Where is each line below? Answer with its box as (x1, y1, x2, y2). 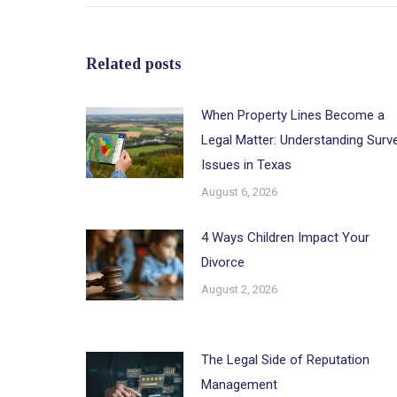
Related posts (86, 54, 182, 73)
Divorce (201, 253, 245, 270)
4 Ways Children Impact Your (201, 229, 370, 245)
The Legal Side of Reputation (201, 351, 370, 368)
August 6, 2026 (201, 184, 277, 198)
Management (201, 376, 277, 393)
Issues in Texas (201, 156, 292, 173)
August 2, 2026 (201, 282, 277, 296)
